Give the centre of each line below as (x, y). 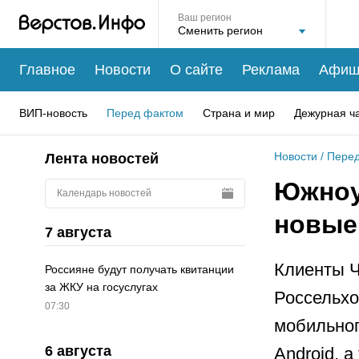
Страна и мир (239, 113)
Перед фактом (145, 113)
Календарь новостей (104, 193)
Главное (47, 69)
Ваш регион (205, 18)
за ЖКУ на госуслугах (101, 287)
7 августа (78, 232)
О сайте (196, 69)
